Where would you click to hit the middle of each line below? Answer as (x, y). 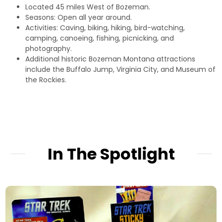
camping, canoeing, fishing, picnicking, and (100, 38)
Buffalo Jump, (91, 69)
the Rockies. (46, 80)
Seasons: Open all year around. (79, 17)
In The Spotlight (111, 154)
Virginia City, (138, 69)
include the (46, 69)
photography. (49, 48)
